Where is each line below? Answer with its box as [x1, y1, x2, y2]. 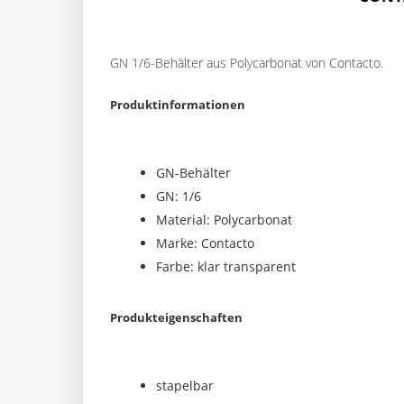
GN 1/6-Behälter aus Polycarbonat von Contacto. [110, 54, 383, 71]
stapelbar [156, 377, 214, 394]
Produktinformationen [110, 96, 245, 113]
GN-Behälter [156, 164, 231, 181]
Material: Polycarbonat [156, 211, 292, 228]
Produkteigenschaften [110, 309, 243, 326]
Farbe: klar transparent [156, 258, 296, 275]
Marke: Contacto [156, 234, 254, 252]
